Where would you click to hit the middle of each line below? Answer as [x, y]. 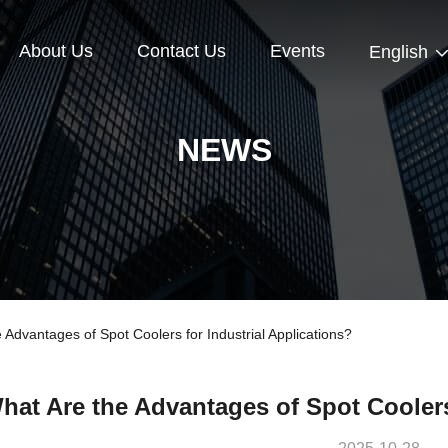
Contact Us [181, 51]
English [398, 52]
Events [297, 51]
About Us [56, 51]
